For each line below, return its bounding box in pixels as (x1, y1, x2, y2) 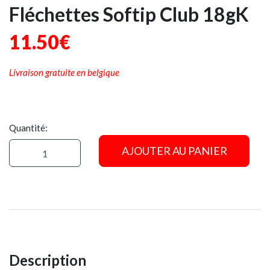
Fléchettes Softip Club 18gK (9, 2, 249, 27)
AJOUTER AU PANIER (121, 144, 227, 158)
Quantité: (9, 122, 48, 134)
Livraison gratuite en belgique (9, 67, 119, 78)
